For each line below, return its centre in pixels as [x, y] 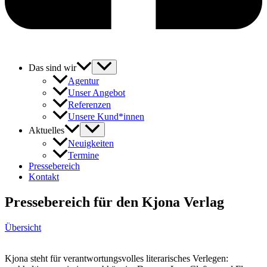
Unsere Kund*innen [106, 117]
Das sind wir [52, 68]
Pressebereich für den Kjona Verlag [114, 202]
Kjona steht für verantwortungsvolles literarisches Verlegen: [117, 259]
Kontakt [44, 177]
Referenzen [89, 105]
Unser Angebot [97, 93]
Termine [83, 156]
